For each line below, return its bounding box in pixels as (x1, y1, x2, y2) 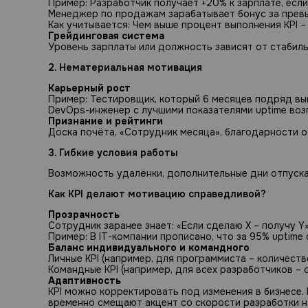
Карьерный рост (48, 82, 131, 95)
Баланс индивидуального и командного (48, 241, 250, 254)
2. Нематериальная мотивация (48, 61, 202, 74)
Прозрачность (48, 208, 120, 221)
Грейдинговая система (48, 30, 164, 43)
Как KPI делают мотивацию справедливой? (48, 188, 266, 201)
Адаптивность (48, 274, 121, 287)
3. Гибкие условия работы (48, 146, 178, 159)
